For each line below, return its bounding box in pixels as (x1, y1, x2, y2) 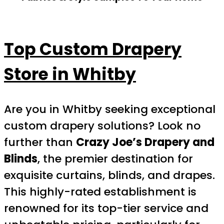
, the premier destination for (37, 150, 193, 166)
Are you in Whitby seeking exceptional (4, 101, 215, 117)
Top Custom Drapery (4, 37, 181, 61)
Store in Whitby (4, 62, 136, 86)
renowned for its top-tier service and (4, 200, 208, 216)
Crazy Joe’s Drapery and (76, 134, 214, 150)
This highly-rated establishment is (4, 183, 196, 199)
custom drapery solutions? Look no (4, 117, 200, 133)
